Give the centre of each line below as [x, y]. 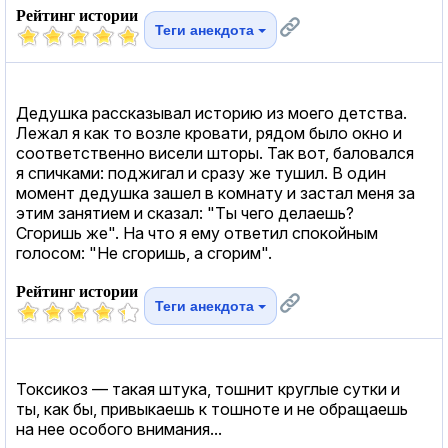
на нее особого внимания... [119, 428]
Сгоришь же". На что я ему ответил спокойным [197, 232]
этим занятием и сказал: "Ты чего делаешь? [185, 212]
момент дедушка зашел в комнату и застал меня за [215, 192]
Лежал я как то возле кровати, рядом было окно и [209, 132]
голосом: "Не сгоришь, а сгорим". [144, 252]
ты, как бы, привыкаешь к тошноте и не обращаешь [212, 408]
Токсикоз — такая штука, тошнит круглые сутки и [208, 388]
